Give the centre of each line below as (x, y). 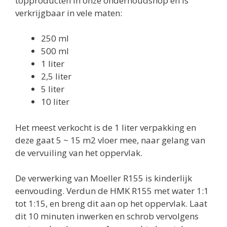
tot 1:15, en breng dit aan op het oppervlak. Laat (111, 203)
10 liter (55, 102)
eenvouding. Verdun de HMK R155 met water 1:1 (112, 191)
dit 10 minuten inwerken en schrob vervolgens (107, 216)
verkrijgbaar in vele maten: (69, 13)
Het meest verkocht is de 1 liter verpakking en (106, 127)
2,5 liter (56, 76)
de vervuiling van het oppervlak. (79, 153)
